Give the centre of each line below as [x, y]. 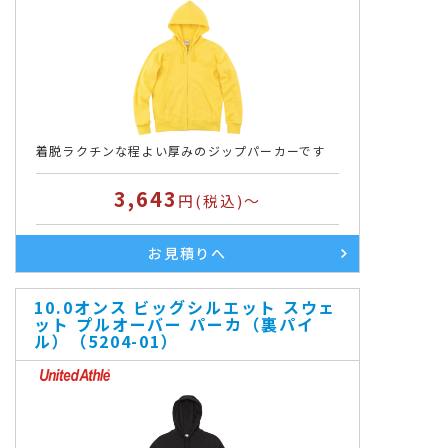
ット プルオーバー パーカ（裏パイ [174, 324]
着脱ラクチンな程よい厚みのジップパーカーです [181, 150]
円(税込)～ [219, 200]
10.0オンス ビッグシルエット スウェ [185, 307]
